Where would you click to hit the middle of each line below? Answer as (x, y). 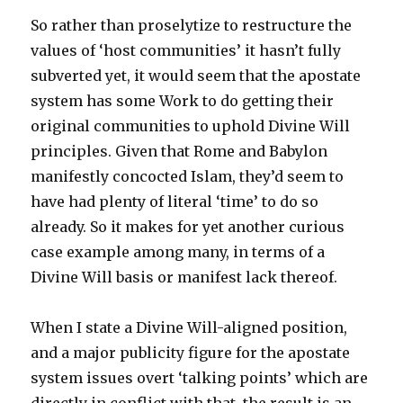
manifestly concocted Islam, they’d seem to (188, 176)
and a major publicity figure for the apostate (191, 353)
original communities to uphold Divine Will (191, 126)
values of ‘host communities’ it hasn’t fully (186, 50)
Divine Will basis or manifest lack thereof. (184, 277)
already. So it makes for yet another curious (188, 227)
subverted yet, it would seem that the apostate (196, 76)
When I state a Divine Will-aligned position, (189, 327)
